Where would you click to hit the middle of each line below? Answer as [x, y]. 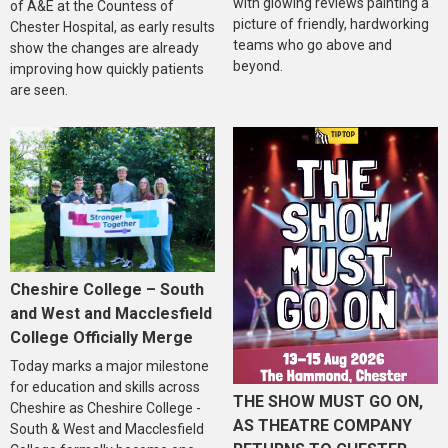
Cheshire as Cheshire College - [105, 408]
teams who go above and [312, 44]
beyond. [257, 65]
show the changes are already [104, 47]
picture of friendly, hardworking [330, 23]
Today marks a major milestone [109, 366]
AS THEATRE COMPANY [322, 425]
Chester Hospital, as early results [112, 26]
